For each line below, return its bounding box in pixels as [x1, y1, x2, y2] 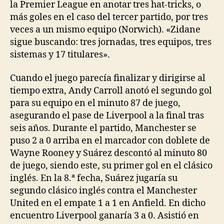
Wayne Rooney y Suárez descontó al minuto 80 [10, 147, 207, 159]
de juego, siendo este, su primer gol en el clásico [10, 160, 212, 171]
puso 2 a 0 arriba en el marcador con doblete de [10, 135, 210, 146]
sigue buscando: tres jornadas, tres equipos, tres [10, 36, 211, 48]
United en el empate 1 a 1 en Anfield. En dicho [10, 197, 205, 209]
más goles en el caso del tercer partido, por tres [10, 11, 208, 23]
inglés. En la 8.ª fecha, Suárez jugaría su [10, 172, 177, 184]
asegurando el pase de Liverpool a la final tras [10, 110, 204, 121]
